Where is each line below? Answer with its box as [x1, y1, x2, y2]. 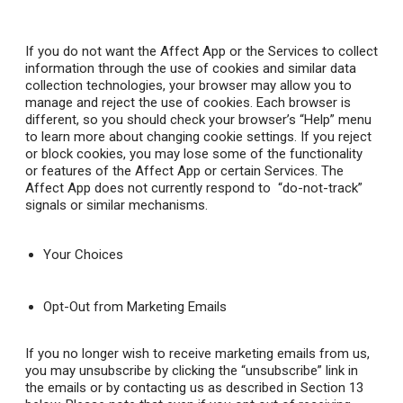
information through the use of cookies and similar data [25, 60, 356, 77]
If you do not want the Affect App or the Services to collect [25, 43, 378, 60]
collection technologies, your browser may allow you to [25, 77, 352, 94]
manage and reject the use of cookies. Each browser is [25, 94, 351, 112]
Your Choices [43, 246, 123, 264]
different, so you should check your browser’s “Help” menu [25, 112, 372, 129]
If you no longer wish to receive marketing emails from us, [25, 345, 370, 363]
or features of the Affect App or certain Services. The [25, 163, 344, 180]
